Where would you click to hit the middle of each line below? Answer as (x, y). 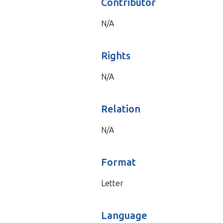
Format (118, 162)
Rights (115, 55)
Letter (112, 183)
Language (124, 215)
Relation (120, 109)
